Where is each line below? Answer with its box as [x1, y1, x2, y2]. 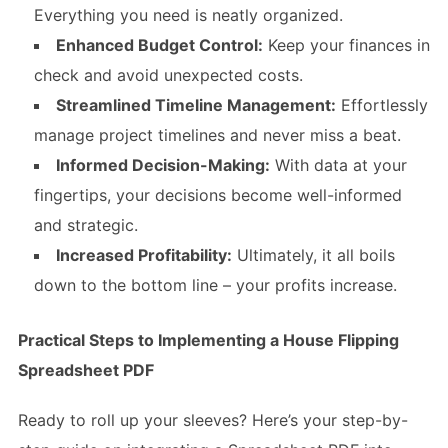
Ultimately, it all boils [231, 245, 395, 265]
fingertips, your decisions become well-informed [33, 185, 402, 205]
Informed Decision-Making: [55, 155, 270, 175]
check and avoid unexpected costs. [33, 65, 303, 85]
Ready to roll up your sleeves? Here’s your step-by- [17, 410, 408, 430]
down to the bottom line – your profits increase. [33, 275, 397, 295]
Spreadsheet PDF [17, 360, 154, 380]
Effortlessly [335, 95, 428, 115]
